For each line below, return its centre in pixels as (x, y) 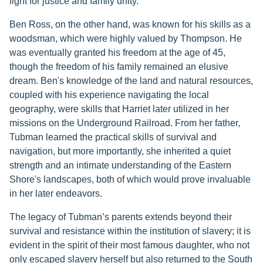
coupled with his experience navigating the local (109, 95)
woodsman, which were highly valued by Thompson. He (126, 38)
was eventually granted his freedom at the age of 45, (117, 53)
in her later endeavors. (56, 193)
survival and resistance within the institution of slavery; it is (130, 231)
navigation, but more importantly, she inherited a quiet (120, 151)
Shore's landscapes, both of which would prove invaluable (130, 179)
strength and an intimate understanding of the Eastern (120, 165)
